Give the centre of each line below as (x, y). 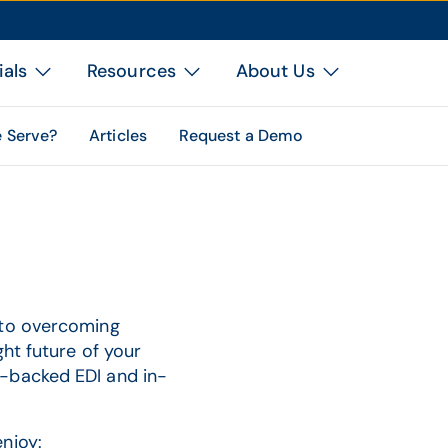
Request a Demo (241, 135)
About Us (275, 71)
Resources (131, 71)
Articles (118, 135)
